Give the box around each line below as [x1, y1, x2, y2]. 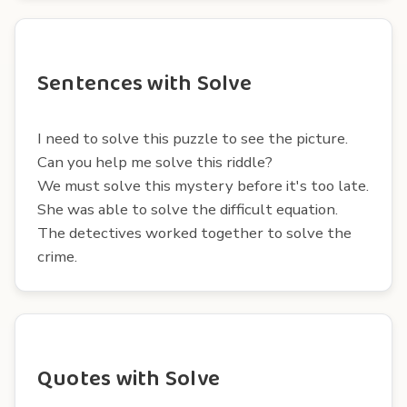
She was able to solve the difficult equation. [37, 198, 338, 220]
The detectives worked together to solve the [37, 222, 352, 243]
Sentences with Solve [37, 65, 252, 102]
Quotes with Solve [37, 361, 221, 397]
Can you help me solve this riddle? [37, 151, 273, 173]
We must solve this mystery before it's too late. [37, 174, 369, 196]
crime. [37, 245, 77, 267]
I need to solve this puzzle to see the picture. [37, 127, 348, 149]
